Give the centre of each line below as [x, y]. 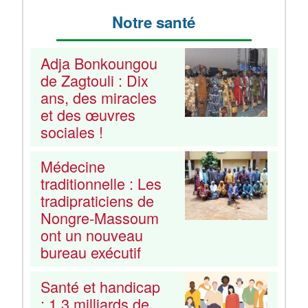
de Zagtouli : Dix [95, 80]
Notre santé [154, 22]
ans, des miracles [99, 97]
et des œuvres [88, 114]
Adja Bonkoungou [99, 63]
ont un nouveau [92, 235]
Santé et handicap [100, 287]
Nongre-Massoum [100, 218]
